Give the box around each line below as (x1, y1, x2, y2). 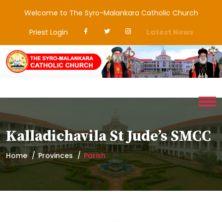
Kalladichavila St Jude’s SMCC (6, 127, 211, 146)
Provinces (38, 151, 73, 161)
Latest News (146, 27, 193, 37)
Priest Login (29, 27, 68, 37)
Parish (84, 151, 106, 161)
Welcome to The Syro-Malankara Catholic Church (24, 8, 198, 18)
